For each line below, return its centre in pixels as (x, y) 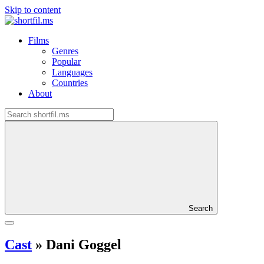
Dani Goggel (82, 244)
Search (201, 208)
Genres (65, 51)
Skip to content (33, 10)
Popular (66, 62)
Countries (70, 83)
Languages (72, 72)
